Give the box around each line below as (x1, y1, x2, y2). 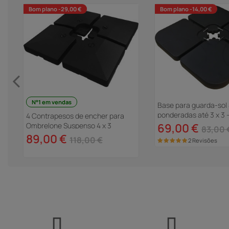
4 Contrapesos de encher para (26, 110, 124, 121)
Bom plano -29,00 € (29, 5, 82, 13)
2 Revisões (188, 136, 217, 144)
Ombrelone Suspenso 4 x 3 (26, 120, 111, 130)
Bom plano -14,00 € (160, 5, 212, 13)
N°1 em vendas (32, 98, 72, 106)
